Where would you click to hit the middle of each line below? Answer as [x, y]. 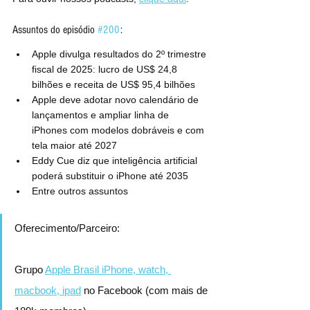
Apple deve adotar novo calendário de [117, 99]
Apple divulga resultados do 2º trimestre [120, 54]
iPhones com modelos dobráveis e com [119, 130]
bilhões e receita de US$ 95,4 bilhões [113, 84]
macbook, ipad [48, 290]
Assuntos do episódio [55, 29]
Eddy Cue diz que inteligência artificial [116, 160]
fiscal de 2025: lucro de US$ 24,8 [106, 69]
